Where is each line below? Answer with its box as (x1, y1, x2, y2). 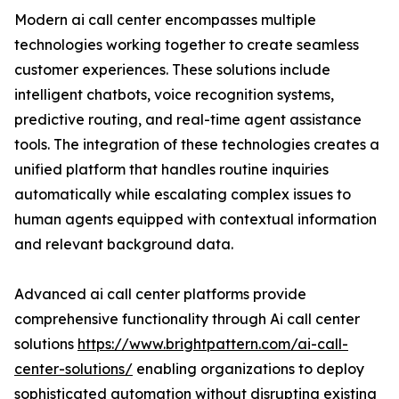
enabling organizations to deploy (133, 360, 364, 379)
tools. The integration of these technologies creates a (14, 135, 379, 154)
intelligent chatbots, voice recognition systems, (14, 85, 334, 104)
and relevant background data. (14, 235, 233, 254)
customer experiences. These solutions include (14, 61, 330, 79)
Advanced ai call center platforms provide (14, 285, 306, 304)
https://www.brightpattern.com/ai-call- (77, 335, 348, 354)
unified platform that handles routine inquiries (14, 160, 329, 179)
